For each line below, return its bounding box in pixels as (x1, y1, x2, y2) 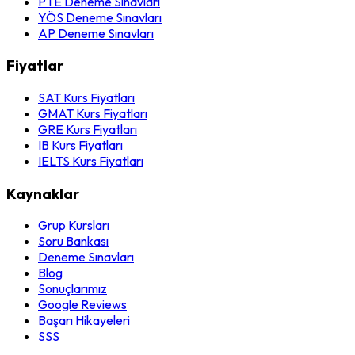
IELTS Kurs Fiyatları (38, 152, 143, 169)
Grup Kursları (38, 217, 109, 234)
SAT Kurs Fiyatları (38, 89, 135, 105)
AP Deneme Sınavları (38, 25, 154, 41)
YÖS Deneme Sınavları (38, 9, 162, 25)
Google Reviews (38, 296, 127, 313)
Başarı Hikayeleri (38, 312, 130, 329)
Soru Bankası (38, 233, 109, 250)
